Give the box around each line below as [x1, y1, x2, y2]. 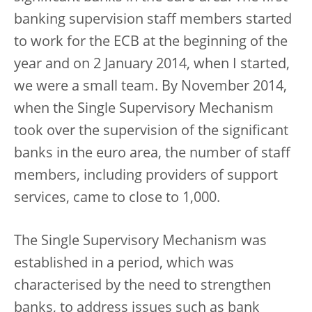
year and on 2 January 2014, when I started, [14, 58, 290, 72]
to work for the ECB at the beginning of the [14, 36, 288, 49]
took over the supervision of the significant [14, 125, 288, 139]
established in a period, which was [14, 257, 234, 271]
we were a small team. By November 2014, [14, 80, 287, 94]
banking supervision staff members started [14, 13, 292, 27]
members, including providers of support [14, 169, 278, 183]
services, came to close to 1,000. [14, 192, 220, 205]
